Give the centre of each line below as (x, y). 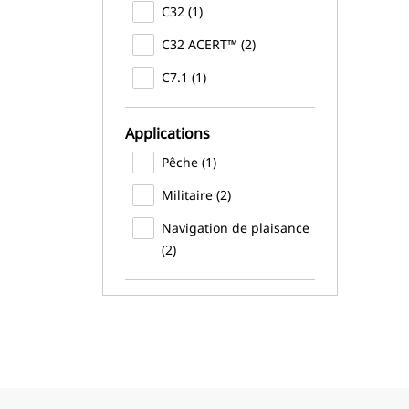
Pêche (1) (189, 162)
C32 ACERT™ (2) (209, 44)
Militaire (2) (196, 195)
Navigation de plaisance (236, 228)
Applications (168, 133)
